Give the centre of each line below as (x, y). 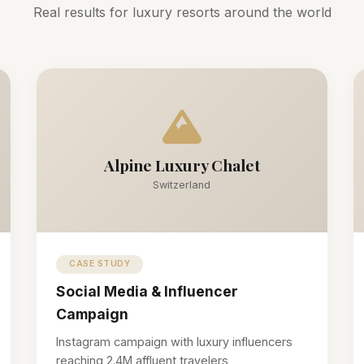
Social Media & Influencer (147, 291)
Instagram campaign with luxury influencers (175, 341)
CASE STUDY (100, 264)
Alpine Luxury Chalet (182, 165)
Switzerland (182, 185)
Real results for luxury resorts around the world (182, 13)
